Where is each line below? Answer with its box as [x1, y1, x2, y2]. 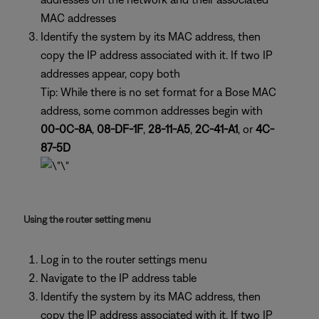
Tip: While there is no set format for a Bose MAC [41, 85, 276, 98]
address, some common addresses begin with [41, 104, 263, 117]
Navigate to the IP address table [41, 271, 197, 284]
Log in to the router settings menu [41, 253, 207, 266]
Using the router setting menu [23, 214, 151, 225]
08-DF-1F [97, 122, 143, 135]
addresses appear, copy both [41, 67, 180, 80]
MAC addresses [41, 11, 116, 24]
